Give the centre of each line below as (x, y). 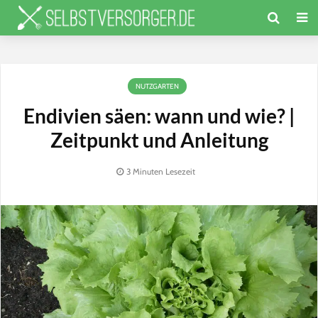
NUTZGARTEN (157, 86)
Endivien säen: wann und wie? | (159, 116)
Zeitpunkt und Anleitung (159, 140)
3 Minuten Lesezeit (160, 172)
